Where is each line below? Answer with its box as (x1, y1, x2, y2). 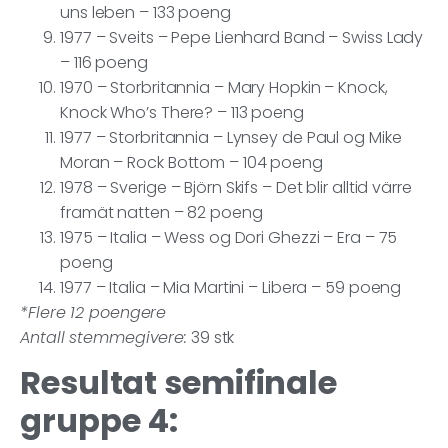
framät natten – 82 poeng (60, 200, 263, 224)
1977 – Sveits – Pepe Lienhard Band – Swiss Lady (60, 25, 424, 49)
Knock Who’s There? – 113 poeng (60, 100, 304, 124)
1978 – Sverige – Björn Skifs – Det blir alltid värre (60, 175, 412, 199)
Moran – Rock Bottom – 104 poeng (60, 150, 323, 174)
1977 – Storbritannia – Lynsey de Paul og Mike (60, 125, 402, 149)
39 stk (187, 325, 235, 349)
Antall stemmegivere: (20, 325, 187, 349)
